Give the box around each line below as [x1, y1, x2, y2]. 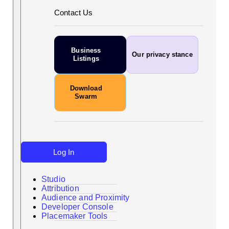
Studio [41, 175, 65, 184]
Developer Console [41, 202, 113, 212]
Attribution [41, 184, 79, 193]
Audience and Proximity [41, 193, 130, 202]
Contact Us [54, 8, 93, 17]
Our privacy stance [132, 51, 193, 59]
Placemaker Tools [41, 212, 108, 221]
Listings [73, 55, 99, 63]
